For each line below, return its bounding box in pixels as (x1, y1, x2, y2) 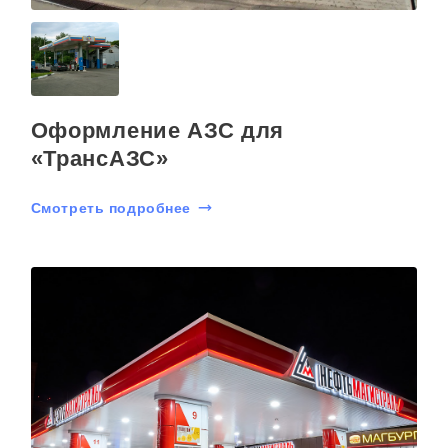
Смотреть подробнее (30, 199, 191, 216)
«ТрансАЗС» (30, 145, 169, 171)
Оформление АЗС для (30, 117, 284, 143)
